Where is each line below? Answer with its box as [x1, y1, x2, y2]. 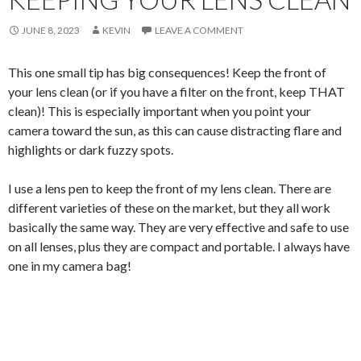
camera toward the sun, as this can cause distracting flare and [8, 122, 342, 139]
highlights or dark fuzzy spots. [8, 142, 173, 158]
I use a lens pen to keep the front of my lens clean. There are [8, 180, 331, 197]
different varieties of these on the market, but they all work [8, 200, 330, 216]
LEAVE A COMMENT [155, 24, 243, 37]
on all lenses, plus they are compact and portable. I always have [8, 239, 350, 255]
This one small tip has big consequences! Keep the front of [8, 64, 326, 81]
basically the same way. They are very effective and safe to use [8, 219, 349, 235]
